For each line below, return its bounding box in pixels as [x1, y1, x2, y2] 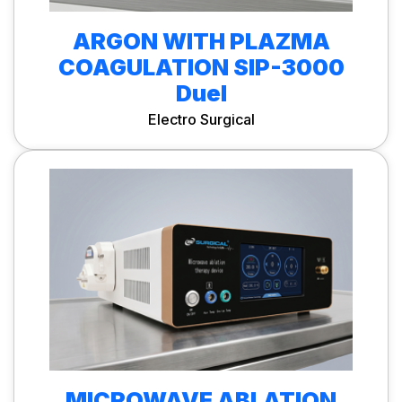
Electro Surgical [147, 109, 255, 128]
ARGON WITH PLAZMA [72, 27, 330, 55]
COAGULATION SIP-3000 [57, 53, 345, 81]
